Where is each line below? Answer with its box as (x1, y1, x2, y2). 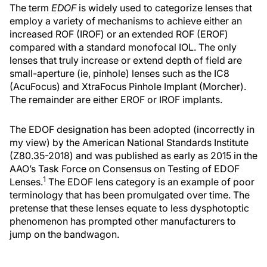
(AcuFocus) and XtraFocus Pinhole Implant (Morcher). (10, 80, 246, 92)
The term (10, 2, 51, 14)
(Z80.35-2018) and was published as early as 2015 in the (10, 150, 257, 162)
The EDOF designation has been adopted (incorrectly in (10, 123, 254, 135)
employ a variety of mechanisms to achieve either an (10, 15, 242, 27)
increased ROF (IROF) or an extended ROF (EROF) (10, 28, 228, 40)
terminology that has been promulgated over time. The (10, 189, 250, 201)
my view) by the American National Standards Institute (10, 136, 249, 148)
